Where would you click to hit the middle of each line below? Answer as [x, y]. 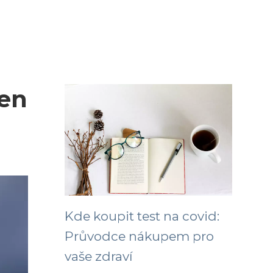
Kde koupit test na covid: [142, 216]
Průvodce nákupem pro [139, 236]
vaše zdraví [99, 256]
